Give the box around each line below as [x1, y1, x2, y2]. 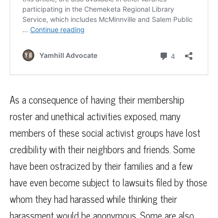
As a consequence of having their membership [10, 91, 184, 108]
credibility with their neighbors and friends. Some [10, 141, 195, 158]
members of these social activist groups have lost [10, 125, 200, 141]
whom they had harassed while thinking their [10, 191, 177, 207]
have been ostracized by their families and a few [10, 158, 193, 174]
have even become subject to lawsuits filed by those [10, 174, 207, 191]
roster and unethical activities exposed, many [10, 108, 181, 125]
